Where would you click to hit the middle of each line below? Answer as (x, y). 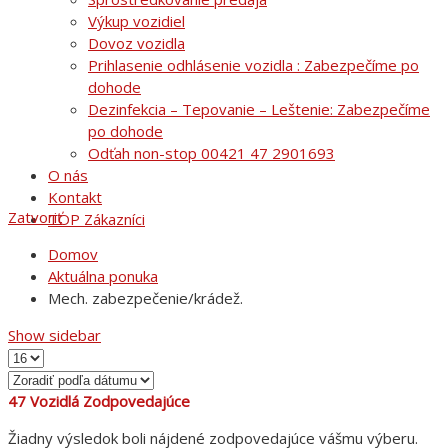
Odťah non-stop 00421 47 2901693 (211, 153)
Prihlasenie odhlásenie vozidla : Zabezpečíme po (253, 65)
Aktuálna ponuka (103, 276)
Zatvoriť (35, 217)
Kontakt (75, 197)
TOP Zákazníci (96, 219)
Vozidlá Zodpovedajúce (110, 401)
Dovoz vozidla (136, 43)
